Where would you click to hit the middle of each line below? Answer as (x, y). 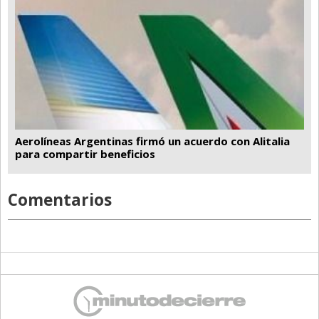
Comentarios (60, 199)
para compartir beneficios (85, 153)
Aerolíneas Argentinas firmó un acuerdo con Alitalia (152, 141)
